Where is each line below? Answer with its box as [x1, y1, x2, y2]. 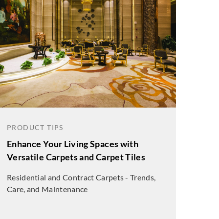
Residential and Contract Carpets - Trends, [6, 173, 156, 182]
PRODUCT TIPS [6, 123, 64, 131]
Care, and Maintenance [6, 184, 88, 194]
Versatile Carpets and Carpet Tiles [6, 152, 146, 162]
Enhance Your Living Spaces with [6, 138, 139, 149]
